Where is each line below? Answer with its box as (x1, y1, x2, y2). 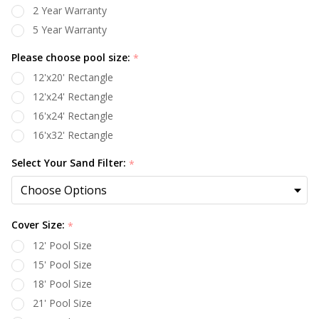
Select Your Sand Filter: (11, 156, 129, 170)
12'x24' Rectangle (33, 90, 113, 104)
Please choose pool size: (11, 50, 133, 64)
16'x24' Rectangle (33, 109, 113, 123)
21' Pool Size (33, 296, 92, 310)
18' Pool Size (33, 276, 92, 291)
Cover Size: (11, 218, 68, 231)
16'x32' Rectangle (33, 128, 113, 142)
